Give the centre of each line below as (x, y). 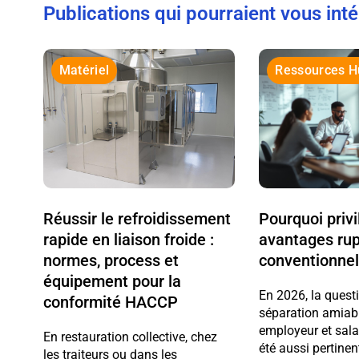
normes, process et (111, 260)
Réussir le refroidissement (137, 218)
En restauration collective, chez (130, 337)
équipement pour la (112, 281)
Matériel (84, 70)
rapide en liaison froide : (128, 239)
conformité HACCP (110, 302)
